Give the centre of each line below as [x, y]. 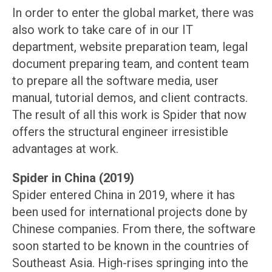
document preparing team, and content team [131, 64]
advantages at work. [65, 149]
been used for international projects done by [130, 212]
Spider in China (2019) [73, 178]
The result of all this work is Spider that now [129, 115]
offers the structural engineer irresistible [120, 132]
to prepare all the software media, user [115, 81]
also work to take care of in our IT [103, 30]
